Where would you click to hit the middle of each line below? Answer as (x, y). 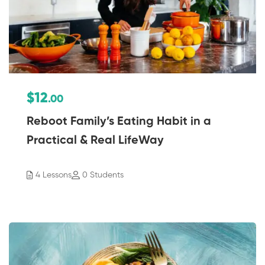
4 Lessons (54, 175)
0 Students (103, 175)
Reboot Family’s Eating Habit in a (119, 122)
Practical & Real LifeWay (95, 140)
